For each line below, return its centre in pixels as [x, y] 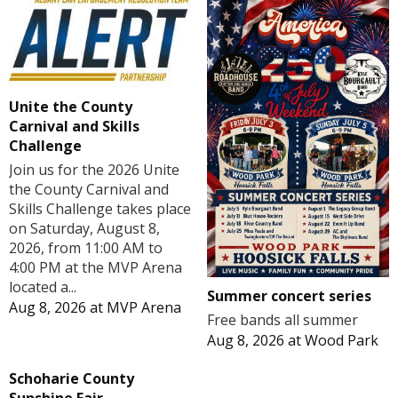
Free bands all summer [282, 320]
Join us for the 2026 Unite [94, 169]
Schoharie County [72, 379]
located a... [43, 287]
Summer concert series [289, 296]
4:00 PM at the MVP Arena [96, 267]
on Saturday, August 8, [84, 228]
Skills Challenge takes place [100, 208]
